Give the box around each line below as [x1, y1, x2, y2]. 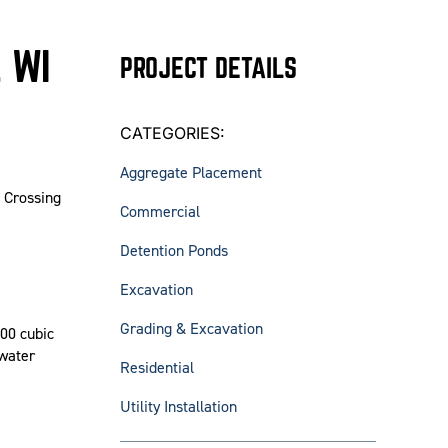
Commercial [119, 201, 200, 223]
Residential [119, 357, 194, 379]
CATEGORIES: [119, 123, 225, 144]
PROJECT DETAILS [119, 52, 297, 84]
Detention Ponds [119, 240, 228, 262]
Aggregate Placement [119, 162, 262, 184]
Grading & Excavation [119, 318, 263, 340]
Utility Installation [119, 396, 237, 418]
